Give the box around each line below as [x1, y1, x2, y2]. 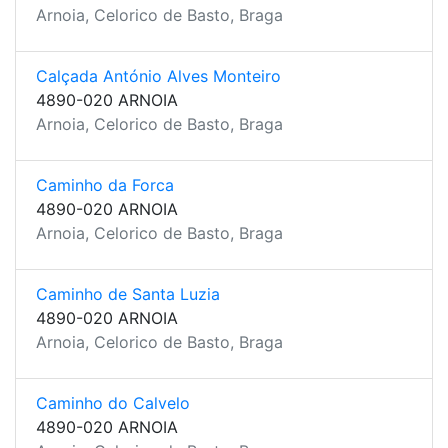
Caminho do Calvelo [36, 393, 190, 413]
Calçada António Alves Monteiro [36, 66, 281, 86]
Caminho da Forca [36, 175, 174, 195]
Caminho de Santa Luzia [36, 284, 220, 304]
